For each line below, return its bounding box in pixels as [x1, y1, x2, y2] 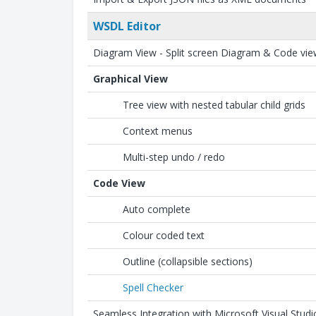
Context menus [123, 124, 193, 138]
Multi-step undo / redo [123, 150, 225, 164]
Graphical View [93, 72, 168, 85]
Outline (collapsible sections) [123, 255, 253, 268]
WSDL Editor [93, 18, 161, 34]
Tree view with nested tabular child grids [123, 98, 305, 111]
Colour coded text [123, 229, 205, 242]
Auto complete [123, 202, 190, 216]
